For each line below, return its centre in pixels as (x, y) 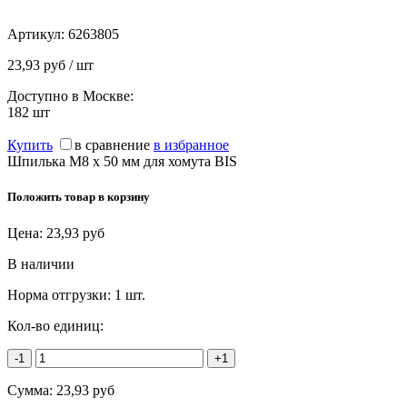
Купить (30, 145)
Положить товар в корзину (79, 197)
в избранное (191, 145)
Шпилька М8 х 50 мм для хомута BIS (124, 162)
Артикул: (38, 35)
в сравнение (112, 145)
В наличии (41, 263)
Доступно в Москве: (70, 96)
